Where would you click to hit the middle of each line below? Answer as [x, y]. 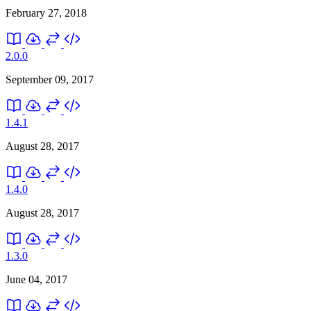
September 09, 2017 [50, 79]
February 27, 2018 [46, 12]
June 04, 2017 [36, 279]
